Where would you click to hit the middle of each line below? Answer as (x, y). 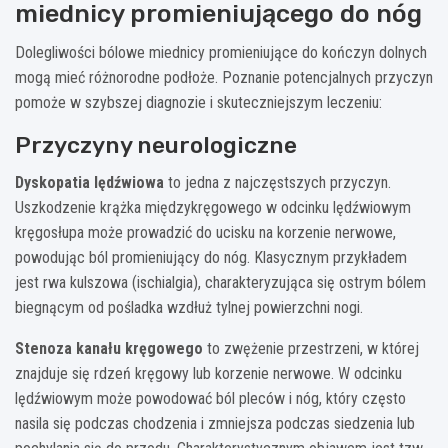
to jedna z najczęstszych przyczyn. (277, 182)
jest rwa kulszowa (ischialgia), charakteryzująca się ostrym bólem (220, 282)
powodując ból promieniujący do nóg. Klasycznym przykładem (211, 257)
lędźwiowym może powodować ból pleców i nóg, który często (210, 398)
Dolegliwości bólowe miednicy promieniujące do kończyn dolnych (221, 52)
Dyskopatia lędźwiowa (89, 182)
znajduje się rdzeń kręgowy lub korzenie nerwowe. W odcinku (208, 373)
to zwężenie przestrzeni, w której (311, 348)
